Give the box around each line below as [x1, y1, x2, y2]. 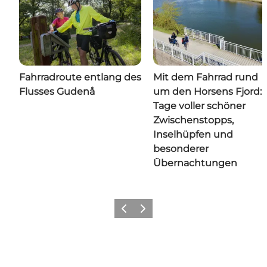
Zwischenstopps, [153, 114, 234, 126]
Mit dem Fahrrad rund [153, 72, 258, 83]
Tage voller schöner [153, 100, 246, 112]
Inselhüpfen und [153, 129, 233, 141]
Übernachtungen [153, 157, 237, 169]
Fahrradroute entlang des [19, 72, 141, 83]
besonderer [153, 143, 209, 155]
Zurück [116, 207, 142, 217]
